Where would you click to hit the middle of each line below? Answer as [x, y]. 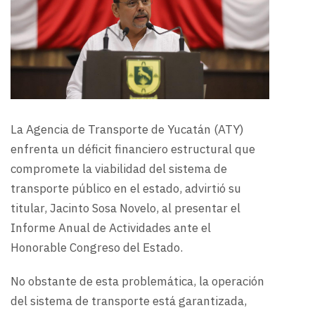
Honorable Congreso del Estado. [97, 248]
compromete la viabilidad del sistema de [119, 169]
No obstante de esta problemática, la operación [137, 282]
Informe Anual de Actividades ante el [111, 228]
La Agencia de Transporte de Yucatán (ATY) [127, 130]
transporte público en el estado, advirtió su [126, 189]
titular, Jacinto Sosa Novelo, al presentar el [126, 208]
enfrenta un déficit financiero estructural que [133, 149]
